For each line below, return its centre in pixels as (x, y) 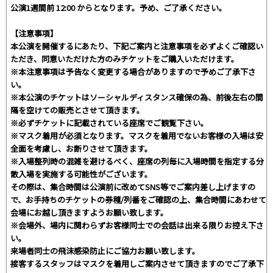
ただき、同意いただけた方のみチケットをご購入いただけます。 (125, 58)
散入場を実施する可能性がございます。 (81, 174)
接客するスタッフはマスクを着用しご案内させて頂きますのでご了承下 (137, 263)
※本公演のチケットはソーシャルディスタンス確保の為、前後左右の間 (137, 97)
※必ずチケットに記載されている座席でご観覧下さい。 (109, 122)
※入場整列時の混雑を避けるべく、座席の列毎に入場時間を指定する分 (137, 161)
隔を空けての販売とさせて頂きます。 (77, 110)
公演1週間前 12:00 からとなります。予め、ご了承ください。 (119, 7)
